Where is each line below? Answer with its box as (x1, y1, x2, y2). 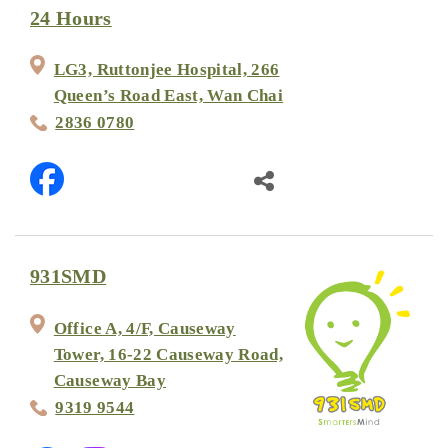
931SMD (30, 266, 107, 288)
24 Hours (30, 7, 112, 29)
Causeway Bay (53, 370, 166, 390)
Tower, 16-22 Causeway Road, (53, 344, 284, 364)
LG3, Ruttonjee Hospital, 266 (53, 60, 280, 80)
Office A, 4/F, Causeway (53, 318, 236, 338)
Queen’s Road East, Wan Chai (53, 86, 284, 106)
